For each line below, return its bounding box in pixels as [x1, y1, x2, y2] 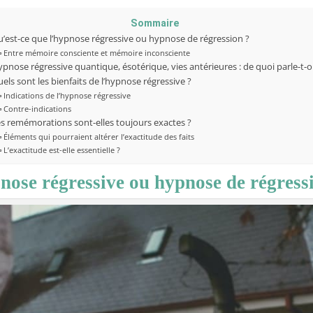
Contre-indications [3, 103, 72, 114]
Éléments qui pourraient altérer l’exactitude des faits [3, 131, 195, 142]
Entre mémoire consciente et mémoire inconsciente [3, 47, 191, 58]
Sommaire [130, 17, 180, 29]
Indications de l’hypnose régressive [3, 89, 131, 101]
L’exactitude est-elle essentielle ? [3, 144, 121, 155]
